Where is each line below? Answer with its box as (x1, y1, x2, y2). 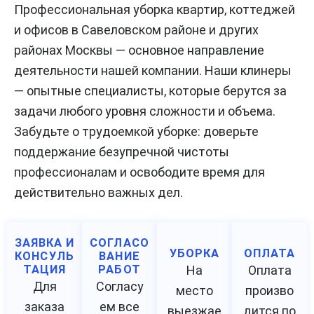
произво (245, 283, 294, 299)
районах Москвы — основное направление (14, 42, 264, 57)
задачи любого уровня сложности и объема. (14, 103, 275, 118)
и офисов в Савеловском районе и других (14, 22, 259, 37)
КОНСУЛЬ (15, 250, 74, 264)
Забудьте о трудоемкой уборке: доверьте (14, 123, 259, 139)
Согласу (95, 279, 144, 294)
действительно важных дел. (14, 184, 183, 200)
